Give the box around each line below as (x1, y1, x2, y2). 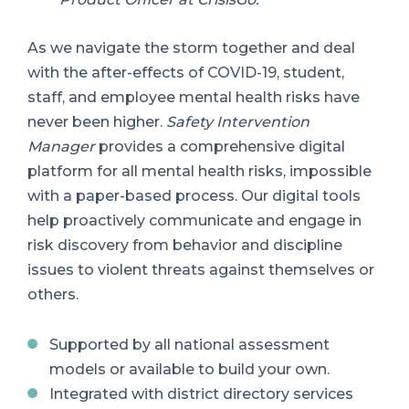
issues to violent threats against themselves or (27, 260, 374, 278)
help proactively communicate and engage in (27, 211, 362, 229)
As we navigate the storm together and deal (27, 38, 355, 57)
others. (27, 285, 79, 303)
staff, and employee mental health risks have (27, 88, 360, 106)
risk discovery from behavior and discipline (27, 236, 342, 254)
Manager (27, 137, 95, 155)
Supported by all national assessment (49, 336, 330, 354)
